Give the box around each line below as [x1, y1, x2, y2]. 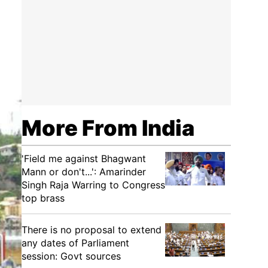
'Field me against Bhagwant [22, 153, 146, 165]
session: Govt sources [22, 250, 121, 262]
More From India [22, 115, 194, 141]
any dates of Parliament [22, 237, 129, 249]
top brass [22, 192, 65, 204]
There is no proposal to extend [22, 224, 162, 236]
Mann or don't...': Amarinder [22, 166, 146, 178]
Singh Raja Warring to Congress [22, 179, 165, 191]
